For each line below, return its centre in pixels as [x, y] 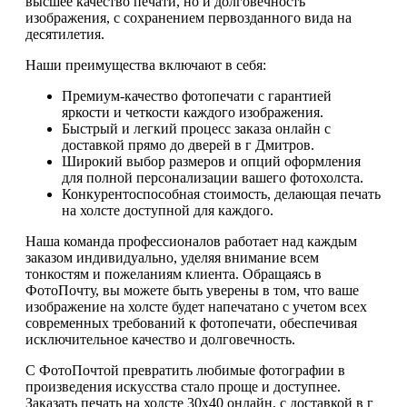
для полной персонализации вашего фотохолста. [213, 178]
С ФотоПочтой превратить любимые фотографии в [185, 371]
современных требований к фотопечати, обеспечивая [191, 323]
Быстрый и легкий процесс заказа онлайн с [196, 129]
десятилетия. [65, 35]
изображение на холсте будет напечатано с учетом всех [196, 307]
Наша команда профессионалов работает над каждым [191, 242]
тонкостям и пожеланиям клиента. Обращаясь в [174, 274]
